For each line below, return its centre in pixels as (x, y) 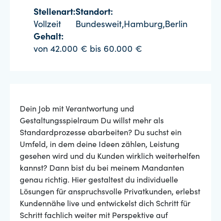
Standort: (94, 13)
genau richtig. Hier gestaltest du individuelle (99, 181)
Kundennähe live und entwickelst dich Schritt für (105, 204)
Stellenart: (55, 13)
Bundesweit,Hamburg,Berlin (131, 25)
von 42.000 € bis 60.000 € (88, 50)
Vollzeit (47, 25)
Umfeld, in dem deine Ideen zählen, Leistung (100, 145)
